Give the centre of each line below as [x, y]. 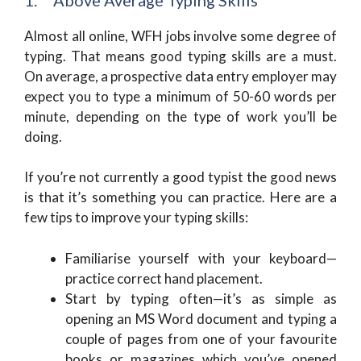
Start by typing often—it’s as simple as [201, 298]
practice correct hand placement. [164, 278]
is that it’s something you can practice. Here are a [180, 197]
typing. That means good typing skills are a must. [180, 56]
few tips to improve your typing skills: [136, 217]
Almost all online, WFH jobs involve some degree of [180, 35]
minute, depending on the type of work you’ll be [180, 116]
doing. [43, 136]
